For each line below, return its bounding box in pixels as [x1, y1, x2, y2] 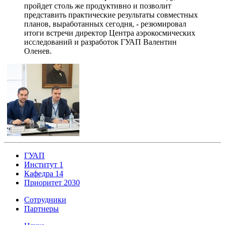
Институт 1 [24, 160, 63, 169]
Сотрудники [24, 195, 66, 204]
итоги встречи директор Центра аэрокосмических [24, 29, 195, 38]
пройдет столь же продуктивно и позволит [24, 2, 171, 11]
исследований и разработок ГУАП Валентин [24, 38, 177, 47]
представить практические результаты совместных [24, 11, 198, 20]
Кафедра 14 [24, 169, 63, 178]
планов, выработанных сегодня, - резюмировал [24, 20, 186, 29]
